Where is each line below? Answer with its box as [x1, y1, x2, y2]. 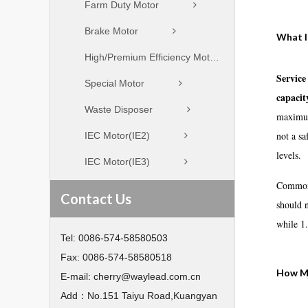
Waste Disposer [85, 104, 153, 115]
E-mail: [60, 271, 93, 282]
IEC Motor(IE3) [85, 156, 150, 167]
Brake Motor [85, 25, 138, 36]
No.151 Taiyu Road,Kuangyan [87, 290, 217, 301]
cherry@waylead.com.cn [93, 271, 201, 282]
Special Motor [85, 78, 144, 89]
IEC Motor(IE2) [85, 130, 150, 141]
